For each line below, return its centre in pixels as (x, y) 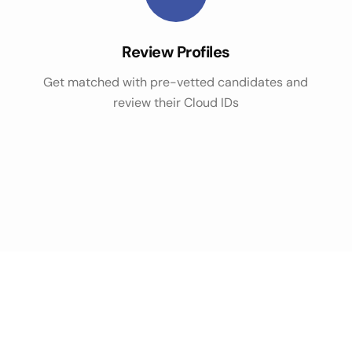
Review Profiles (176, 52)
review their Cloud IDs (176, 103)
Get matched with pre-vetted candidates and (176, 82)
